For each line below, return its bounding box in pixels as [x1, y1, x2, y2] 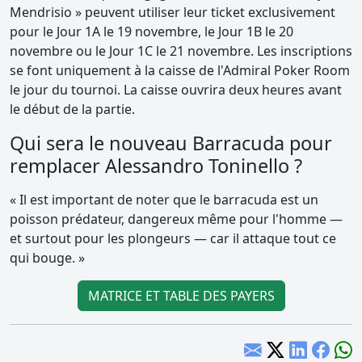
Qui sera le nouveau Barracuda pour [10, 129, 332, 156]
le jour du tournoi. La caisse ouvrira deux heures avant [10, 80, 342, 99]
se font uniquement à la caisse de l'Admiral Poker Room [10, 61, 350, 79]
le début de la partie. [10, 99, 135, 118]
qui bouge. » [10, 248, 85, 267]
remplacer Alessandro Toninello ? [10, 152, 302, 179]
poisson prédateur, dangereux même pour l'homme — [10, 209, 343, 228]
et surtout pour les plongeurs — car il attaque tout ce [10, 229, 336, 247]
